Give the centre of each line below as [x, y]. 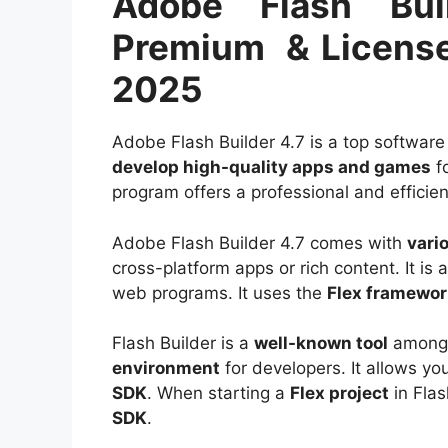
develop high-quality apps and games [271, 167]
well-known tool [321, 343]
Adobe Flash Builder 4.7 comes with [259, 242]
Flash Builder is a [183, 343]
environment [166, 368]
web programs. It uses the [219, 292]
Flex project [339, 393]
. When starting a [218, 393]
